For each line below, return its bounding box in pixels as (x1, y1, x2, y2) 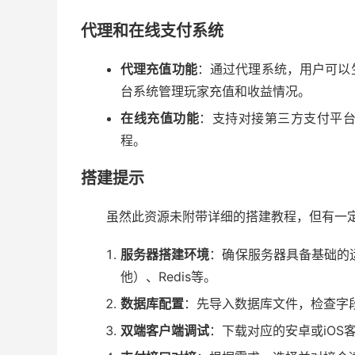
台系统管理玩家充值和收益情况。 (120, 83, 311, 99)
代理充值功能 (120, 61, 197, 77)
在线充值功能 (120, 110, 200, 126)
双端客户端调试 (120, 323, 209, 338)
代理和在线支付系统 (81, 21, 223, 40)
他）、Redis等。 (120, 269, 216, 284)
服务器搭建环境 (120, 246, 210, 262)
